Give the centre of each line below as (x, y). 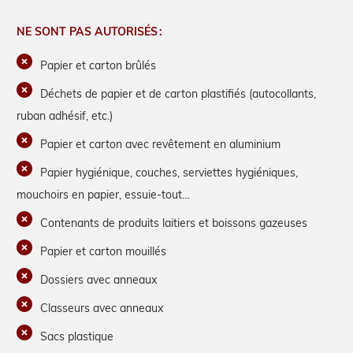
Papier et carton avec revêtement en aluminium (160, 143)
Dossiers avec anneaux (98, 279)
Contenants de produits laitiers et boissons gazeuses (174, 222)
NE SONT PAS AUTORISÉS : (89, 31)
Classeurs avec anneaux (102, 307)
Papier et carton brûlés (98, 65)
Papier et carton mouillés (103, 251)
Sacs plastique (77, 336)
